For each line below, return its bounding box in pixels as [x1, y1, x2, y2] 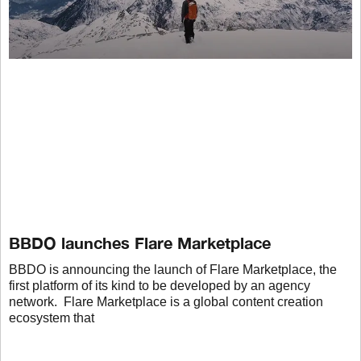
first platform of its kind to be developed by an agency [9, 278, 310, 293]
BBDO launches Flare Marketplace [9, 232, 271, 252]
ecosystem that [9, 310, 94, 325]
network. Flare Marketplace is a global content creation [9, 294, 323, 309]
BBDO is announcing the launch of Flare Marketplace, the [9, 262, 337, 276]
